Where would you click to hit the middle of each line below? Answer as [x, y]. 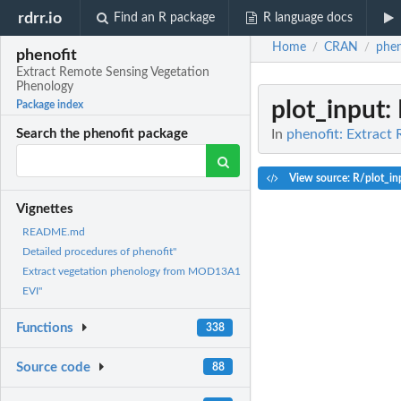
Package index [50, 105]
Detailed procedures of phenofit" [99, 252]
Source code [54, 368]
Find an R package [165, 18]
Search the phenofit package [102, 134]
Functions [45, 328]
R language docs [307, 18]
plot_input [328, 110]
